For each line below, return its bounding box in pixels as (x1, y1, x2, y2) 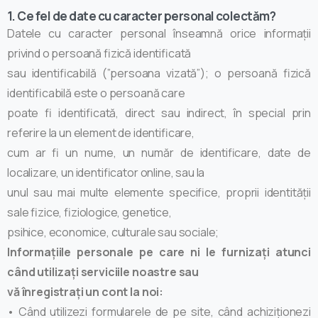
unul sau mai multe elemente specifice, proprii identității (7, 184, 311, 200)
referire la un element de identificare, (7, 124, 194, 141)
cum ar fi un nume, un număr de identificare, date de (7, 144, 311, 160)
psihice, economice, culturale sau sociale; (7, 224, 219, 240)
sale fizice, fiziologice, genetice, (7, 204, 172, 220)
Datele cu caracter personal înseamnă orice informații (7, 25, 311, 41)
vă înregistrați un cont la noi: (7, 283, 164, 300)
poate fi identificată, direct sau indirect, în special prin (7, 104, 311, 121)
